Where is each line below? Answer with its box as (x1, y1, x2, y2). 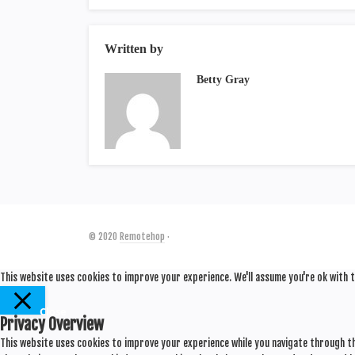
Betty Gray (197, 74, 250, 86)
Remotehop (120, 231, 165, 242)
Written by (105, 42, 163, 55)
